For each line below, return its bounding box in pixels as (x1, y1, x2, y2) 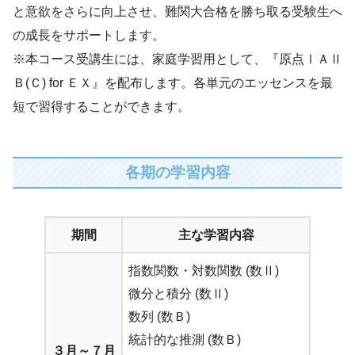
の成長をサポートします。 (13, 29, 165, 43)
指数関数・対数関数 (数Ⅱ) (128, 264, 279, 278)
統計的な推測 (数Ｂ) (128, 333, 241, 347)
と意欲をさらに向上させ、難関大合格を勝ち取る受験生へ (13, 5, 342, 19)
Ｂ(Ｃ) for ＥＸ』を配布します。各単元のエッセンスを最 (13, 76, 333, 90)
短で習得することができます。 (13, 100, 190, 114)
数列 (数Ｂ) (128, 310, 190, 324)
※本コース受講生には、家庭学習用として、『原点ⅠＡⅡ (13, 52, 342, 67)
